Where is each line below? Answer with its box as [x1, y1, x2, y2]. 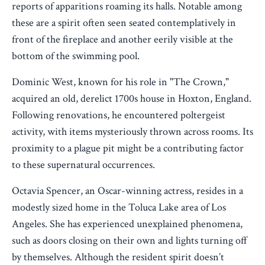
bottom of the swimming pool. [12, 49, 140, 63]
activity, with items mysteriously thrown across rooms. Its [12, 125, 253, 139]
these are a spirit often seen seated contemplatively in [12, 16, 236, 30]
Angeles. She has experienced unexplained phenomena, [12, 217, 243, 231]
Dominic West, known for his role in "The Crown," [12, 75, 229, 89]
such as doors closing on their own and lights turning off [12, 234, 247, 248]
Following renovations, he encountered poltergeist [12, 108, 225, 122]
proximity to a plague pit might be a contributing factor [12, 141, 244, 156]
